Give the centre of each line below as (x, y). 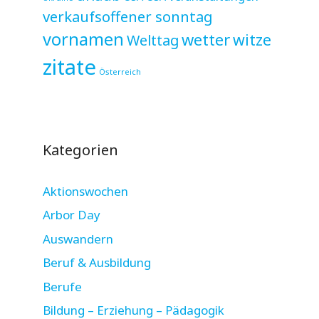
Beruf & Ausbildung (97, 263)
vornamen (83, 39)
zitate (69, 67)
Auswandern (78, 239)
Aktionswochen (85, 191)
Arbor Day (72, 215)
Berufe (62, 286)
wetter (206, 39)
